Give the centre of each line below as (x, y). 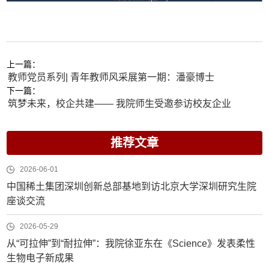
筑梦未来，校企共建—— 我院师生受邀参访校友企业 (120, 103)
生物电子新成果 (41, 258)
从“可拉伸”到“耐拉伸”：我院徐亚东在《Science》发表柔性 (131, 243)
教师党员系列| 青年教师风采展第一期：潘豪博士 (111, 77)
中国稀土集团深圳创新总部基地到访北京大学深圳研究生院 (132, 186)
